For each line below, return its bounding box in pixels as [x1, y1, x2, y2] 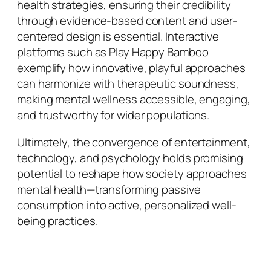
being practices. [17, 212, 98, 229]
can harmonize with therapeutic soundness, [17, 76, 239, 92]
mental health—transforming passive [17, 181, 201, 197]
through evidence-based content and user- [17, 13, 238, 29]
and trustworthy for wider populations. [17, 107, 210, 123]
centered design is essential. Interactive [17, 28, 219, 45]
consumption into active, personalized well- [17, 197, 237, 213]
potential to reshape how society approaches [17, 165, 247, 181]
